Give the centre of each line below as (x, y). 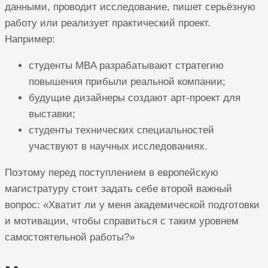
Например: (30, 39)
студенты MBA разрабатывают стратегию (126, 66)
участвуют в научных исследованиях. (118, 147)
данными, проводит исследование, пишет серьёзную (130, 7)
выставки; (52, 114)
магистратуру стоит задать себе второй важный (118, 189)
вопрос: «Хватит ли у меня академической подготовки (132, 205)
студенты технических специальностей (121, 130)
